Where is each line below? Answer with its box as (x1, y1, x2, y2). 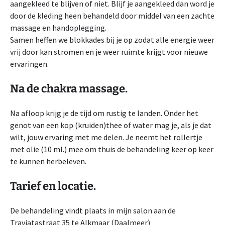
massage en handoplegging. (10, 23, 106, 33)
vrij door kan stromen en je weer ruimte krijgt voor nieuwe (10, 47, 208, 57)
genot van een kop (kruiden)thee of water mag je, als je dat (10, 120, 211, 130)
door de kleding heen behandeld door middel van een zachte (10, 11, 214, 21)
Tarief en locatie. (10, 179, 96, 193)
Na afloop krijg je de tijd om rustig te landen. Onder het (10, 108, 198, 118)
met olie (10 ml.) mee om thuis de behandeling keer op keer (10, 144, 213, 154)
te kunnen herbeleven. (10, 156, 86, 166)
